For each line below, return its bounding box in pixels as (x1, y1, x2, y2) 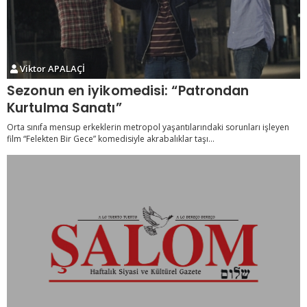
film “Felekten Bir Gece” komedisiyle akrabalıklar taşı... (7, 133, 214, 145)
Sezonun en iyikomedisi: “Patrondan (7, 82, 249, 101)
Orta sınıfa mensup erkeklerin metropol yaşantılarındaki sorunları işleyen (7, 121, 289, 134)
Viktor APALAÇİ (18, 62, 86, 75)
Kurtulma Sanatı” (7, 99, 122, 118)
